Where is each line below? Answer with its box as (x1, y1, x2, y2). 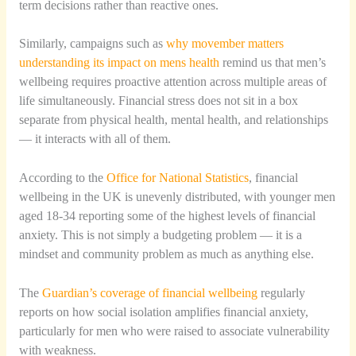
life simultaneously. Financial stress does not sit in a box (18, 94, 298, 108)
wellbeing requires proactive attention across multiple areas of (18, 75, 327, 89)
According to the (18, 171, 106, 185)
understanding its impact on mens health (18, 56, 219, 70)
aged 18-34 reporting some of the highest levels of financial (18, 209, 315, 223)
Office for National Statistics (106, 171, 249, 185)
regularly (257, 286, 305, 300)
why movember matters (165, 37, 284, 51)
